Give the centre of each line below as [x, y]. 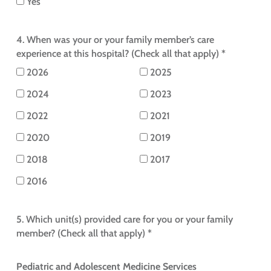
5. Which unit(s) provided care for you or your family [124, 220]
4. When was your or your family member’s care [115, 40]
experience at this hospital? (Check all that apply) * [121, 54]
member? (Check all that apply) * [84, 233]
